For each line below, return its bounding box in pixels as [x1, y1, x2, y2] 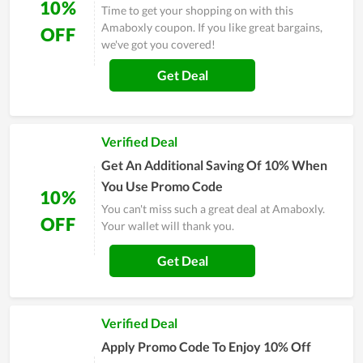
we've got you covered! [101, 37, 216, 52]
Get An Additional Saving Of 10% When [101, 157, 327, 173]
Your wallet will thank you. [101, 219, 234, 233]
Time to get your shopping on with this [101, 3, 293, 18]
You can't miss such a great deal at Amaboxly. [101, 202, 325, 216]
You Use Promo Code [101, 178, 223, 194]
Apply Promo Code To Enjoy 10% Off [101, 339, 311, 355]
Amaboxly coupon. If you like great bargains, [101, 20, 322, 35]
